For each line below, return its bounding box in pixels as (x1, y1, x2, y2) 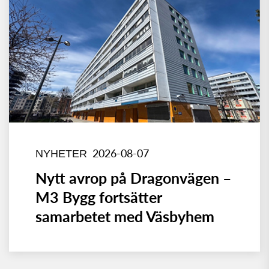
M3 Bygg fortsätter (35, 186, 162, 208)
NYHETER (35, 148, 87, 160)
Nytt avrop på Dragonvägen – (35, 167, 232, 189)
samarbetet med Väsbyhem (35, 205, 214, 227)
